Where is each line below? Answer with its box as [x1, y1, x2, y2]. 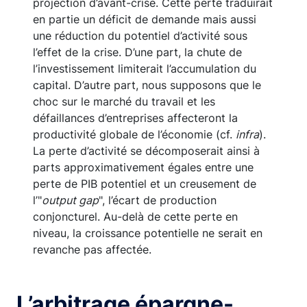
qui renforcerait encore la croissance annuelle [33, 15, 269, 29]
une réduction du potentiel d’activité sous [33, 147, 247, 161]
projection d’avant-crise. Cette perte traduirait [33, 114, 273, 128]
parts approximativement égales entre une [33, 278, 254, 293]
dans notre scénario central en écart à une [33, 97, 253, 112]
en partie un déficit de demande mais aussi [33, 130, 256, 145]
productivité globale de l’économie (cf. [33, 245, 236, 260]
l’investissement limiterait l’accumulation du [33, 180, 256, 194]
